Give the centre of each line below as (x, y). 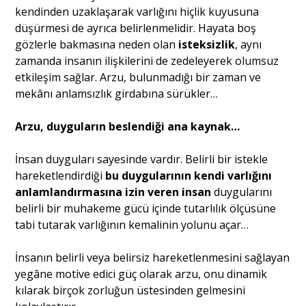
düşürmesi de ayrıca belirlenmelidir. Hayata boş (136, 28)
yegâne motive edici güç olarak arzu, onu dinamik (141, 274)
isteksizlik (207, 44)
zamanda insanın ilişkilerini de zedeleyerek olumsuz (147, 60)
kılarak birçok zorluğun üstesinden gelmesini (130, 290)
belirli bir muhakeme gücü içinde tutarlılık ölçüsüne (146, 208)
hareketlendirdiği (60, 175)
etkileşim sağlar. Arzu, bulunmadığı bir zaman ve (138, 77)
